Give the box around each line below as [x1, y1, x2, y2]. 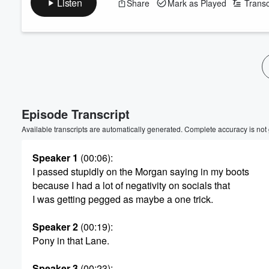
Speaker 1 [32, 151, 78, 165]
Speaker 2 [32, 220, 78, 234]
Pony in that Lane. [32, 234, 109, 247]
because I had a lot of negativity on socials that [32, 178, 230, 192]
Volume [211, 58, 243, 68]
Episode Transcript [22, 105, 130, 122]
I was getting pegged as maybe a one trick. [32, 192, 213, 206]
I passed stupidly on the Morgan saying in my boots [32, 165, 249, 178]
